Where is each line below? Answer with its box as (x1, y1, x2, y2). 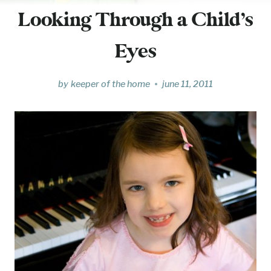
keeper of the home (70, 78, 150, 90)
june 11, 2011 (162, 78, 213, 90)
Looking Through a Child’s (18, 10, 253, 31)
